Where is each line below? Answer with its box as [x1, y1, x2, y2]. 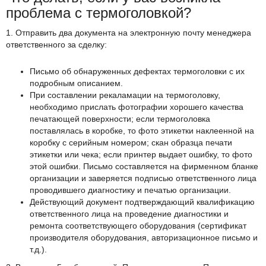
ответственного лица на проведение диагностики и [30, 209, 229, 219]
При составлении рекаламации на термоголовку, [30, 90, 220, 100]
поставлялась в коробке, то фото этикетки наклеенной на [30, 126, 254, 136]
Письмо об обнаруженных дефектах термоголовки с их [30, 66, 245, 77]
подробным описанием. [30, 78, 125, 88]
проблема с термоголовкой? [6, 5, 191, 21]
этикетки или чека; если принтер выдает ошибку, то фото [30, 150, 252, 160]
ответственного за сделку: [6, 40, 109, 50]
